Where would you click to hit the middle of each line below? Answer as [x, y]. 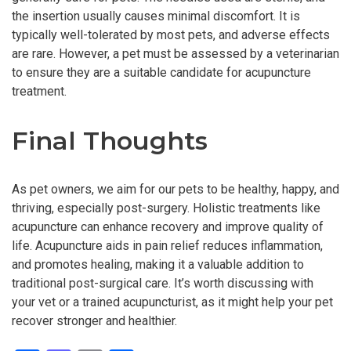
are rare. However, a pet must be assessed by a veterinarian [175, 54]
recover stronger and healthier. [94, 321]
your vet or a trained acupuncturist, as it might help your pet [172, 302]
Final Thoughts [110, 140]
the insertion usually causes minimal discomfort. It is [156, 16]
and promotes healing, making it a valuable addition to [158, 265]
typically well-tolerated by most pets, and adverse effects [171, 35]
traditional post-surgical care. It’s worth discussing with [163, 284]
